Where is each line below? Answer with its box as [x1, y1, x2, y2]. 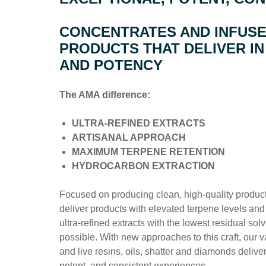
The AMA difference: [59, 89, 151, 100]
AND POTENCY [59, 56, 163, 73]
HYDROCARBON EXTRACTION [72, 160, 216, 171]
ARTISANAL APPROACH [72, 132, 186, 142]
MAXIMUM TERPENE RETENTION [72, 146, 226, 157]
